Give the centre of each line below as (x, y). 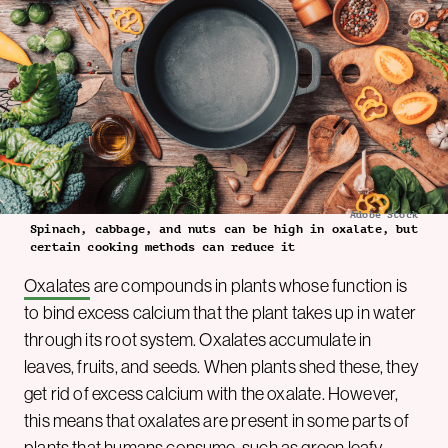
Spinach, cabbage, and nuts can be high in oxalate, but (224, 229)
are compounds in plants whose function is (249, 286)
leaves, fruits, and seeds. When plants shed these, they (221, 367)
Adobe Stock (384, 215)
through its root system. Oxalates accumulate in (198, 340)
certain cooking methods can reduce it (163, 247)
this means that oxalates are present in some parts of (217, 421)
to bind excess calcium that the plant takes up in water (220, 313)
